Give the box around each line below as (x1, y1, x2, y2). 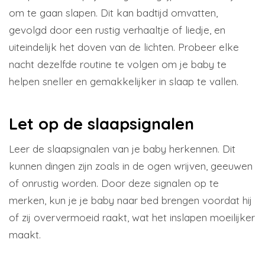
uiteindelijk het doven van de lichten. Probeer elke (9, 40, 239, 53)
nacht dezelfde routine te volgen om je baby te (9, 57, 227, 70)
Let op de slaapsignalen (9, 114, 194, 134)
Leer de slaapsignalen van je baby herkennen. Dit (9, 143, 235, 155)
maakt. (9, 228, 41, 241)
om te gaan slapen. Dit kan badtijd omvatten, (9, 6, 218, 19)
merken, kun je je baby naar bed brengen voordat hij (9, 194, 252, 206)
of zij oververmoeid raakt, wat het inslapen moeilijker (9, 211, 255, 224)
